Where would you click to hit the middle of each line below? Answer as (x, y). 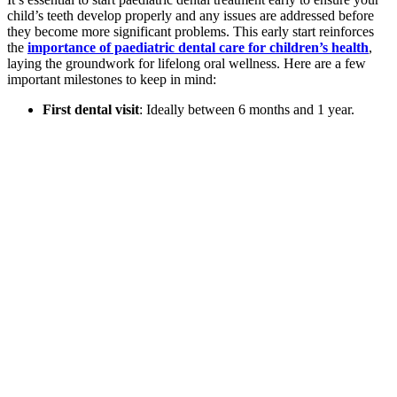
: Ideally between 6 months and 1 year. (247, 109)
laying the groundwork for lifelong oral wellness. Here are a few (187, 63)
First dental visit (91, 109)
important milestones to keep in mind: (112, 79)
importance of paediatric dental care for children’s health (198, 47)
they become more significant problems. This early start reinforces (191, 31)
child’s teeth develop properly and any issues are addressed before (191, 15)
